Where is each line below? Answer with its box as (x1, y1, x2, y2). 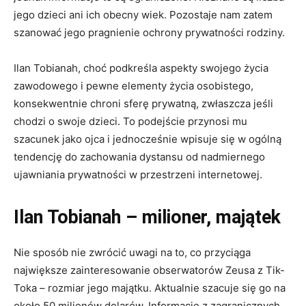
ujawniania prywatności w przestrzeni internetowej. (14, 167, 262, 181)
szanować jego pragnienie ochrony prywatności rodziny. (14, 25, 285, 39)
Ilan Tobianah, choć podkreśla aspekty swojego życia (14, 61, 268, 74)
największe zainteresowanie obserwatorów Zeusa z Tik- (14, 263, 285, 277)
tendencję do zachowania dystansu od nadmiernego (14, 150, 265, 163)
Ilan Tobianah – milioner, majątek (14, 206, 281, 228)
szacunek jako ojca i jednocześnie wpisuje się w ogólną (14, 132, 281, 145)
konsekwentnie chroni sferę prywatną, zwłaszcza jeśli (14, 96, 273, 110)
